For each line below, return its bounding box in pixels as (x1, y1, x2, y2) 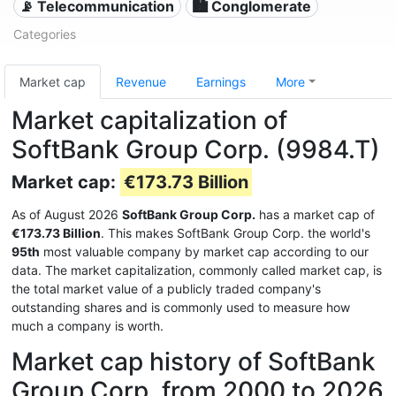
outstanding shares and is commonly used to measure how (11, 300, 350, 315)
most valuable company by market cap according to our (40, 244, 369, 259)
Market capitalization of (11, 105, 287, 135)
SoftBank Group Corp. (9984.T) (11, 134, 380, 164)
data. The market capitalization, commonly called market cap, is (11, 263, 382, 278)
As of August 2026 (11, 207, 122, 222)
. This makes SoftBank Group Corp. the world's (101, 225, 370, 240)
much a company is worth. (11, 318, 164, 333)
